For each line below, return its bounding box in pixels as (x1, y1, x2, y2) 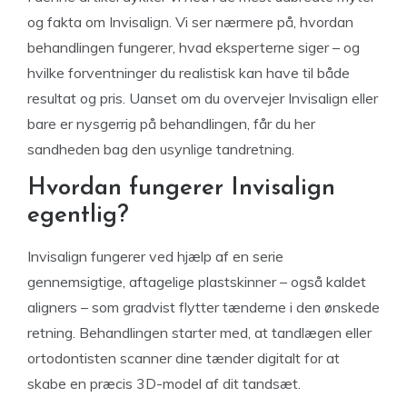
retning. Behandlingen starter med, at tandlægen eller (27, 323, 372, 342)
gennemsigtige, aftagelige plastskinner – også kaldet (27, 273, 366, 291)
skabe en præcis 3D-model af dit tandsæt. (27, 374, 301, 392)
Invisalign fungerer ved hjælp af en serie (27, 247, 283, 265)
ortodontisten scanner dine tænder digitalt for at (27, 349, 340, 367)
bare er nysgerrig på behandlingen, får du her (27, 114, 315, 133)
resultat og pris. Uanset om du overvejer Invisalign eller (27, 89, 378, 107)
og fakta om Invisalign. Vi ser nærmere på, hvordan (27, 13, 353, 31)
